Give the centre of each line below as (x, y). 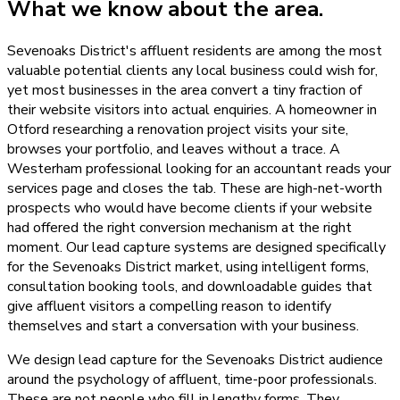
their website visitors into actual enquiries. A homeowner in (192, 110)
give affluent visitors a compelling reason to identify (169, 307)
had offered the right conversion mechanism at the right (179, 228)
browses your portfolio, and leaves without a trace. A (174, 150)
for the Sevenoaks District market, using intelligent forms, (188, 267)
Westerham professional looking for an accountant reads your (199, 169)
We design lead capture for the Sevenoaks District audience (195, 360)
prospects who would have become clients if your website (190, 208)
